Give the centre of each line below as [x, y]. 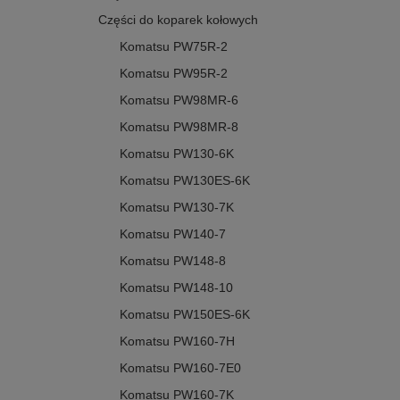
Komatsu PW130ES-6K [185, 181]
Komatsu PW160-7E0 [180, 368]
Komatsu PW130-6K [177, 154]
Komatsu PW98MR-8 [179, 127]
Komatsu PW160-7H [177, 342]
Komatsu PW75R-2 [174, 47]
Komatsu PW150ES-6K [185, 315]
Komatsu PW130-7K [177, 208]
